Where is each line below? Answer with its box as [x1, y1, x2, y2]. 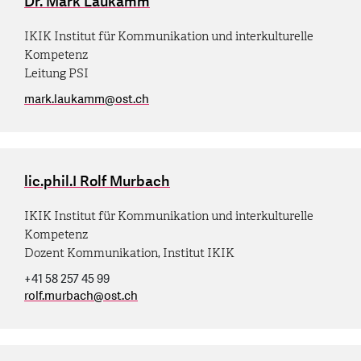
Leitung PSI [24, 65, 89, 81]
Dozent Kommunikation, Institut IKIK [24, 245, 234, 260]
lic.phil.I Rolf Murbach [24, 171, 170, 192]
